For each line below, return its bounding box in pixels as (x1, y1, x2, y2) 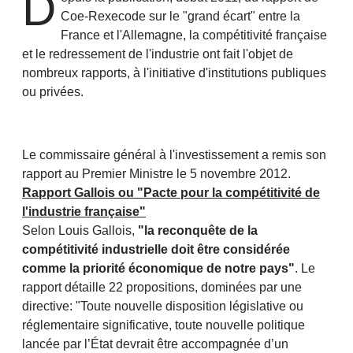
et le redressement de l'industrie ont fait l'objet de (22, 47, 293, 61)
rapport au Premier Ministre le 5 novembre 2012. (22, 167, 291, 181)
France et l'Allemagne (61, 28, 184, 43)
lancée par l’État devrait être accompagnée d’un (22, 337, 288, 351)
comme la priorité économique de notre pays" (22, 262, 295, 276)
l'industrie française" (22, 205, 146, 219)
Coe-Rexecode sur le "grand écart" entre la (61, 9, 301, 24)
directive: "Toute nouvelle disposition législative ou (22, 299, 303, 314)
